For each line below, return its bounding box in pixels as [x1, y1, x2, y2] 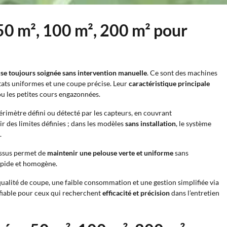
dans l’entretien [170, 188, 219, 197]
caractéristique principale [129, 79, 210, 88]
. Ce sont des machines [147, 68, 217, 77]
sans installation [125, 119, 176, 128]
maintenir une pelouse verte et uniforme [47, 148, 173, 157]
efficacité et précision [102, 188, 170, 197]
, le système [176, 119, 211, 128]
